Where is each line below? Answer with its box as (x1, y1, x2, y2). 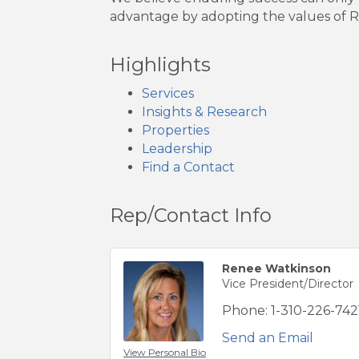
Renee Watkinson (222, 261, 331, 276)
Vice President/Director (222, 276, 353, 292)
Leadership (142, 141, 212, 157)
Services (142, 86, 194, 102)
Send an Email (222, 330, 313, 346)
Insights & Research (142, 104, 267, 120)
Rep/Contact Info (110, 204, 272, 228)
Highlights (110, 53, 211, 77)
